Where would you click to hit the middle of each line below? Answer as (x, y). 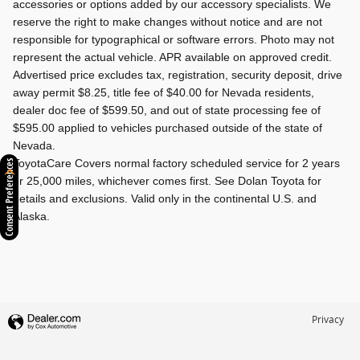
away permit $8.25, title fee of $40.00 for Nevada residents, (164, 92)
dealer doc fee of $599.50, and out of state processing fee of (167, 110)
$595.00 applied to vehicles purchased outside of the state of (168, 127)
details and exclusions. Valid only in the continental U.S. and (165, 198)
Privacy (328, 319)
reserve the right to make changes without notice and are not (168, 21)
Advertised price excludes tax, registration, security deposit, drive (178, 74)
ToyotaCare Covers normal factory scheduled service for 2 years (176, 163)
